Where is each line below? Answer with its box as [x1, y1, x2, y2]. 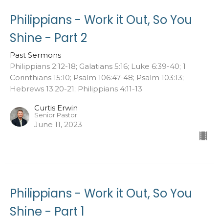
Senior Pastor [34, 111, 77, 119]
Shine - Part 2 [10, 29, 87, 46]
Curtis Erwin [34, 103, 78, 112]
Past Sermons [10, 50, 61, 60]
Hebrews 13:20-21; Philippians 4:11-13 [10, 84, 142, 93]
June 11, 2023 [34, 119, 82, 129]
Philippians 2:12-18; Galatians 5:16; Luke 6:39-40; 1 [10, 61, 186, 71]
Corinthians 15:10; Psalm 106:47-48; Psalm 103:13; [10, 72, 184, 82]
